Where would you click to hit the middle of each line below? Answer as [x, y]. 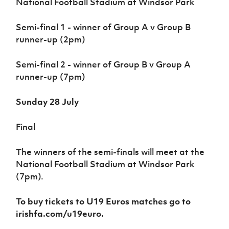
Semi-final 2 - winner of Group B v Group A [104, 65]
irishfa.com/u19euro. [60, 214]
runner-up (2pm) [51, 40]
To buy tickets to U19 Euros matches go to [104, 202]
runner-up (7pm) [51, 77]
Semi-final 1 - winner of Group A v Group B [104, 27]
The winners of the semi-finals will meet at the [110, 152]
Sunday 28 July [48, 102]
